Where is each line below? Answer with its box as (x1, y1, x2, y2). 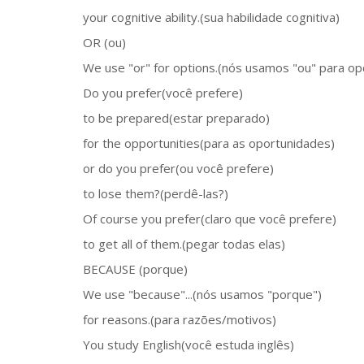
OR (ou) (83, 33, 126, 50)
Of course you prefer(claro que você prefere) (83, 210, 336, 227)
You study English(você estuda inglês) (83, 336, 294, 353)
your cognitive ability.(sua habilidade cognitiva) (83, 8, 340, 25)
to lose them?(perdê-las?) (83, 184, 228, 201)
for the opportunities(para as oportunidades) (83, 134, 335, 151)
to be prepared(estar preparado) (83, 109, 270, 126)
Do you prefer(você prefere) (83, 84, 243, 101)
